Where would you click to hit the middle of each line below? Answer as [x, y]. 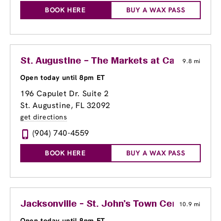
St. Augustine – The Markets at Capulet [109, 61]
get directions [44, 117]
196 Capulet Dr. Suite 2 [65, 94]
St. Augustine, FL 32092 [65, 106]
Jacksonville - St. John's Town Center [106, 204]
